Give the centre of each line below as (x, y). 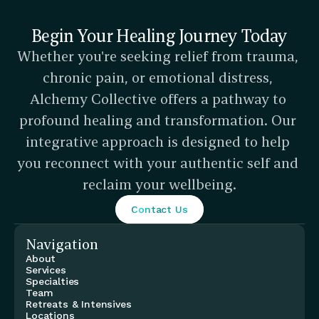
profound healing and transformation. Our (158, 120)
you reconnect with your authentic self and (158, 163)
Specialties (53, 281)
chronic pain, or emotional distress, (158, 77)
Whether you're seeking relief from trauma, (158, 56)
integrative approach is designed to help (158, 141)
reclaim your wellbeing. (159, 184)
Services (46, 270)
